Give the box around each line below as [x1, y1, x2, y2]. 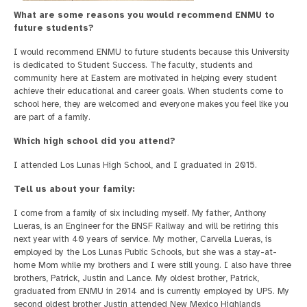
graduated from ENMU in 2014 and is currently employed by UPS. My [14, 286, 289, 297]
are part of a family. [14, 112, 90, 123]
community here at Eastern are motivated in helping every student [14, 73, 277, 84]
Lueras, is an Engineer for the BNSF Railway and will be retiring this [14, 221, 278, 232]
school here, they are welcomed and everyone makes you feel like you [14, 99, 288, 110]
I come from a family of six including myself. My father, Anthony [14, 208, 267, 219]
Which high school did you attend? [14, 136, 175, 147]
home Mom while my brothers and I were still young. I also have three [14, 260, 291, 271]
